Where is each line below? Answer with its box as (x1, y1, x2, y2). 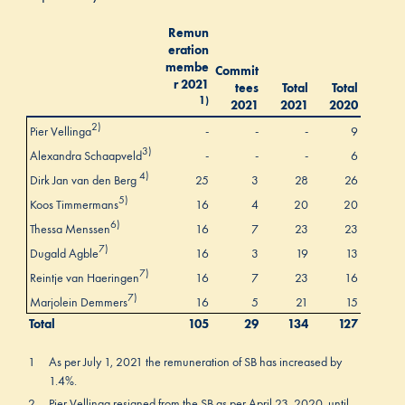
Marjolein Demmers (29, 293, 127, 310)
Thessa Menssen (29, 220, 110, 237)
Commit (215, 62, 259, 80)
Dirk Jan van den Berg (29, 171, 139, 188)
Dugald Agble (29, 244, 99, 261)
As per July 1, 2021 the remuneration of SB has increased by (48, 354, 342, 371)
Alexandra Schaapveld (29, 146, 142, 164)
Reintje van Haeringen (29, 268, 139, 286)
